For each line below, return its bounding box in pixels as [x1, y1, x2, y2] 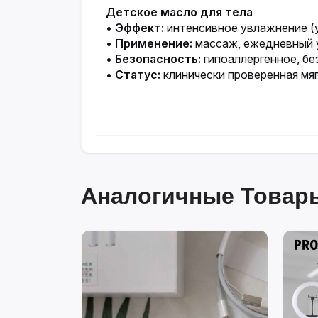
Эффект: [115, 20, 164, 35]
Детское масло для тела [106, 4, 253, 19]
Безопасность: [115, 51, 201, 66]
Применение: [115, 35, 192, 50]
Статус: [115, 67, 160, 82]
